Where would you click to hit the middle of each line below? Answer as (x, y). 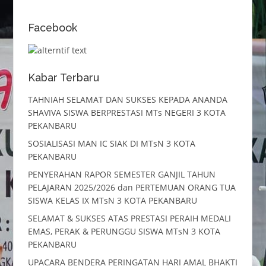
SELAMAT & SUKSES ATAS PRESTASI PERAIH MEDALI (129, 218)
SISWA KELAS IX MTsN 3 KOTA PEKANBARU (112, 201)
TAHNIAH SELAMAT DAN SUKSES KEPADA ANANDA (129, 100)
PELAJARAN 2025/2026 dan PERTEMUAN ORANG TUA (132, 188)
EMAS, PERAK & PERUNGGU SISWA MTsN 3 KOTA (124, 232)
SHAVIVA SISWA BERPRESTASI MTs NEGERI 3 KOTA (126, 113)
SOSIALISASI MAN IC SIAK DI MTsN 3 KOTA (111, 144)
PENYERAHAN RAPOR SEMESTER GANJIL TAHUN (121, 175)
